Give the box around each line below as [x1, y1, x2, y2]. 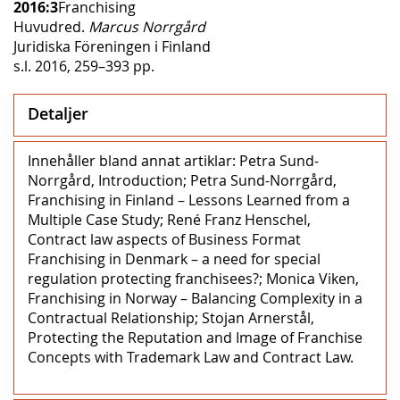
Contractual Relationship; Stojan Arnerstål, [28, 307, 314, 328]
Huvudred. [13, 16, 88, 37]
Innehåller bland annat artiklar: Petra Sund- [28, 150, 319, 171]
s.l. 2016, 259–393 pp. [13, 55, 154, 76]
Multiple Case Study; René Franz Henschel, [28, 209, 311, 229]
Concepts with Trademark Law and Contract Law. [28, 346, 354, 367]
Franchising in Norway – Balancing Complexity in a [28, 287, 362, 308]
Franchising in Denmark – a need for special [28, 248, 321, 269]
